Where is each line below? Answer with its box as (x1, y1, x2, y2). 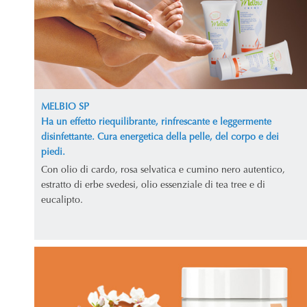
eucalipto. (41, 195, 83, 206)
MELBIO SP (41, 102, 89, 112)
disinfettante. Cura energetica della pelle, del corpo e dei (41, 132, 279, 143)
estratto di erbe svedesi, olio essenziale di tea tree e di (41, 180, 265, 191)
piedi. (41, 147, 65, 158)
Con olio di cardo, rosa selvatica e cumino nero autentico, (41, 165, 285, 175)
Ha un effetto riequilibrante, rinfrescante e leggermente (41, 117, 271, 127)
